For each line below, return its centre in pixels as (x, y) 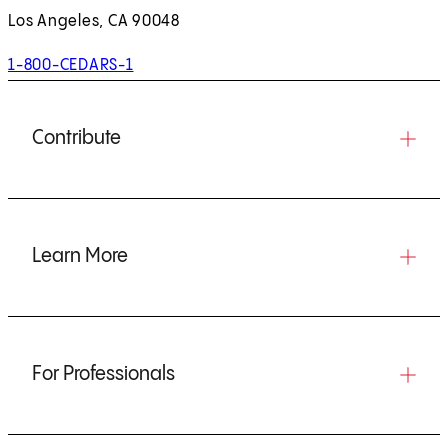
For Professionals (103, 374)
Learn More (80, 256)
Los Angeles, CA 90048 (94, 21)
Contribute (76, 138)
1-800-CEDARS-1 (71, 65)
